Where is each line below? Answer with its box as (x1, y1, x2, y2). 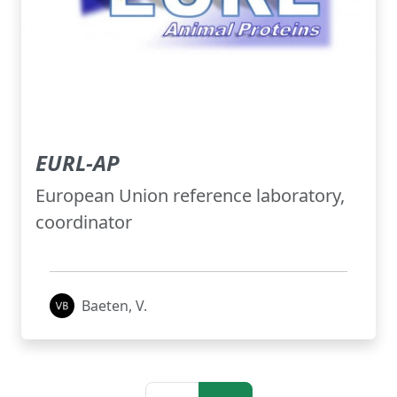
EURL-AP (35, 148, 120, 178)
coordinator (35, 210, 132, 235)
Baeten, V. (82, 296, 147, 316)
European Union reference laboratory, (35, 183, 345, 208)
